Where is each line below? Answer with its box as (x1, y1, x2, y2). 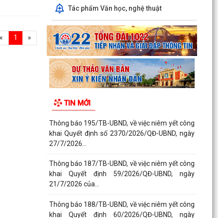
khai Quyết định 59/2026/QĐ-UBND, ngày (49, 170, 195, 178)
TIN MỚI (63, 99, 91, 108)
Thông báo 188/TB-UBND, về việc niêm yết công (49, 200, 195, 209)
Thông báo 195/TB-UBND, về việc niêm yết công (49, 119, 195, 127)
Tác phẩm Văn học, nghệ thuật (68, 4, 162, 12)
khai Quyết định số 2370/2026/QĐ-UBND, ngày (49, 129, 195, 137)
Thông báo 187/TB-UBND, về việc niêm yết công (49, 160, 195, 168)
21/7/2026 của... (49, 180, 99, 188)
